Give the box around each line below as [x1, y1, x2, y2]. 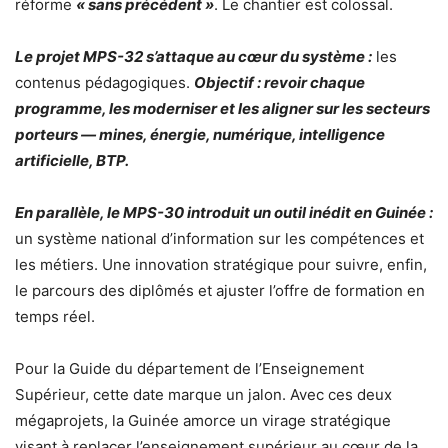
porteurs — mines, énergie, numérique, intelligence [15, 124, 385, 144]
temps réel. [15, 306, 95, 326]
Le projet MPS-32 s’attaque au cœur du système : [15, 46, 372, 66]
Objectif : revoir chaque [194, 72, 365, 92]
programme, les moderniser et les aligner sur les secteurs [15, 98, 430, 118]
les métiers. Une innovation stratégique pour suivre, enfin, [15, 254, 427, 274]
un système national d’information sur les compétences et [15, 228, 424, 248]
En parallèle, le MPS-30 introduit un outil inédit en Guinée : [15, 202, 433, 222]
